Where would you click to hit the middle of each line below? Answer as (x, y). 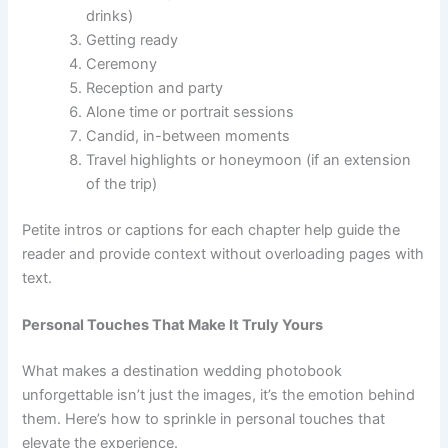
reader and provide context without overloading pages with (223, 253)
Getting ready (132, 39)
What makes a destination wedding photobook (182, 370)
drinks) (110, 15)
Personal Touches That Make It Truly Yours (173, 324)
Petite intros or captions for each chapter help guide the (211, 229)
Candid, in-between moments (188, 135)
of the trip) (122, 183)
